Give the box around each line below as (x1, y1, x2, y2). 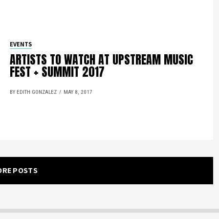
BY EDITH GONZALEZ (10, 89, 57, 95)
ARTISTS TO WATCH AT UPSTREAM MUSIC (10, 51, 194, 68)
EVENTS (10, 40, 32, 48)
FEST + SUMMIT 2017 (10, 63, 105, 81)
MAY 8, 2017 (64, 89, 93, 95)
